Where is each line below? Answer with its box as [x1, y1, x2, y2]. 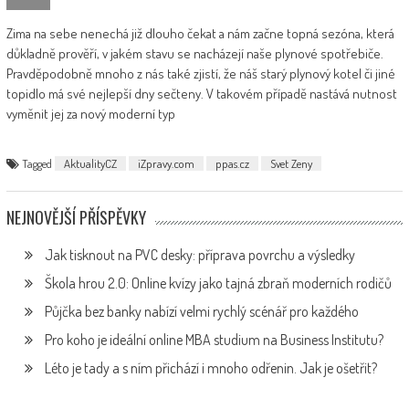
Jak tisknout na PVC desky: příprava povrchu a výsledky [44, 246, 355, 264]
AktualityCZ [63, 156, 117, 171]
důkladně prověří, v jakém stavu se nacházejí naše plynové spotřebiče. [5, 45, 383, 62]
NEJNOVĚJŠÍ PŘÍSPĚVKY [5, 205, 146, 229]
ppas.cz [215, 156, 249, 171]
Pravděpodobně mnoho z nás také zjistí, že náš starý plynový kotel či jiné [5, 65, 395, 82]
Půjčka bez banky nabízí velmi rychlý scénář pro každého [44, 302, 359, 320]
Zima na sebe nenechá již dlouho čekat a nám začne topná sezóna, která [5, 25, 394, 42]
